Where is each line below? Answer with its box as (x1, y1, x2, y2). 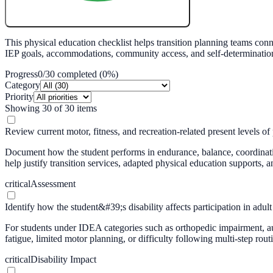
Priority (5, 91, 34, 102)
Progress (5, 68, 38, 79)
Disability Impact (30, 253, 96, 264)
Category (5, 79, 40, 90)
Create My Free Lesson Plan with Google (21, 9, 174, 19)
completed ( (55, 68, 102, 79)
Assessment (30, 178, 76, 189)
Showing (5, 102, 42, 113)
